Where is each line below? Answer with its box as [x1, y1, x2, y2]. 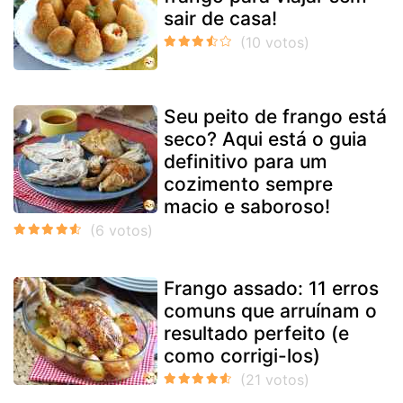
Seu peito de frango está [164, 104, 387, 128]
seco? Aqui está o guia [164, 127, 367, 150]
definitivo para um [164, 149, 327, 173]
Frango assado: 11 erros [164, 276, 379, 300]
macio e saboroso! [164, 194, 330, 218]
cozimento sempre [164, 172, 333, 195]
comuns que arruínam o [164, 299, 377, 322]
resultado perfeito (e [164, 321, 349, 345]
